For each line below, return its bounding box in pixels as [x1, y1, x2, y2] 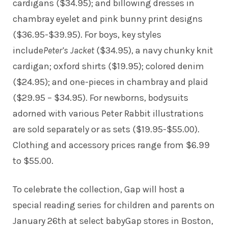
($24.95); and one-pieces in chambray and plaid [13, 76, 208, 88]
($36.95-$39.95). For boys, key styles [13, 28, 161, 40]
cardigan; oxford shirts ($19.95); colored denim [13, 60, 204, 72]
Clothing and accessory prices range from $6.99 [13, 139, 210, 151]
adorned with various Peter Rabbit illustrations [13, 107, 204, 119]
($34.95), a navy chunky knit [94, 44, 213, 56]
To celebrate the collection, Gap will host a [13, 183, 185, 195]
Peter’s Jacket [43, 44, 94, 56]
